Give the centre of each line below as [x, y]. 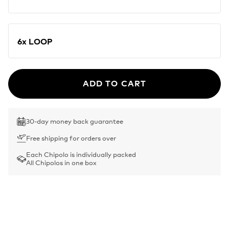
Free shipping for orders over [71, 138]
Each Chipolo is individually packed [81, 154]
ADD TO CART [114, 83]
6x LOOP [35, 41]
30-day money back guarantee [75, 121]
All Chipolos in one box [61, 162]
